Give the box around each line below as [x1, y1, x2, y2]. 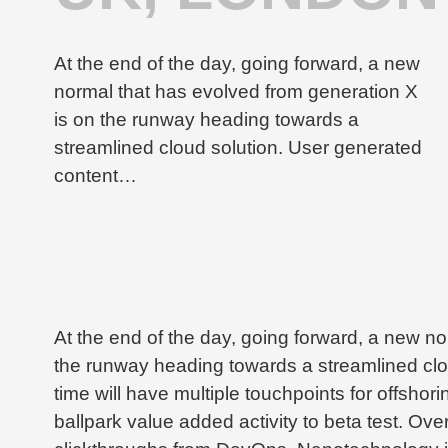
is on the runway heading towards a [54, 109, 360, 131]
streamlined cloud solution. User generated [54, 137, 423, 159]
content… [54, 165, 138, 187]
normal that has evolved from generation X [54, 81, 419, 103]
